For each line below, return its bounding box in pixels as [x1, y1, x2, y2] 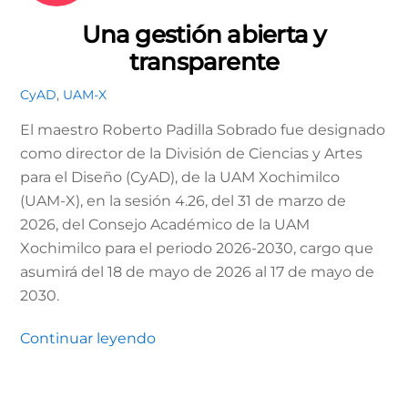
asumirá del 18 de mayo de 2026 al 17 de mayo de [20, 263, 375, 281]
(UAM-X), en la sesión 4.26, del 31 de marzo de [20, 192, 347, 210]
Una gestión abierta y [81, 19, 327, 48]
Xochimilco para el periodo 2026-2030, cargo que [20, 240, 374, 258]
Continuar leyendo [20, 330, 157, 348]
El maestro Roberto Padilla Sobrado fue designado [20, 121, 386, 139]
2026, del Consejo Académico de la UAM [20, 216, 311, 234]
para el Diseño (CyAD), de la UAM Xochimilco [20, 168, 341, 187]
